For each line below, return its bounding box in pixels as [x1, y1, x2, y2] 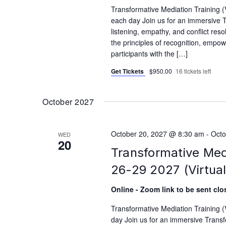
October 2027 [42, 95, 94, 107]
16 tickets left [175, 66, 211, 75]
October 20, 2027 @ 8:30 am [110, 128, 204, 139]
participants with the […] [110, 48, 188, 59]
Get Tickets [110, 66, 145, 76]
